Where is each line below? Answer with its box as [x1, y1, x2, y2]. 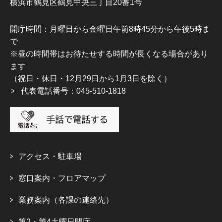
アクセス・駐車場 [18, 152, 82, 161]
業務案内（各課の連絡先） [18, 195, 113, 204]
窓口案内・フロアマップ [18, 173, 106, 182]
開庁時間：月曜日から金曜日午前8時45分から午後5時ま [10, 24, 210, 33]
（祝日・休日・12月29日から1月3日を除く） [10, 74, 171, 83]
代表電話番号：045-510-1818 [21, 86, 126, 95]
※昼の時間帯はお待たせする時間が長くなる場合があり [10, 49, 208, 58]
